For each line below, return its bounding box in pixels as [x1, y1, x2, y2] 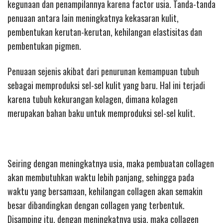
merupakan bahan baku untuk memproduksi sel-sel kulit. [7, 106, 195, 119]
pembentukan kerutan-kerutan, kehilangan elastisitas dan [7, 25, 202, 39]
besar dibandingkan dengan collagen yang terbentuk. [7, 198, 185, 212]
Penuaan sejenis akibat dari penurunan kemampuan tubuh [7, 64, 199, 78]
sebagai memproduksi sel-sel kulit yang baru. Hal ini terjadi [7, 78, 205, 92]
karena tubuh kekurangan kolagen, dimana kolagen [7, 92, 178, 106]
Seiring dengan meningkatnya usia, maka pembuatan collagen [7, 156, 214, 170]
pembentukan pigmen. [7, 39, 81, 53]
